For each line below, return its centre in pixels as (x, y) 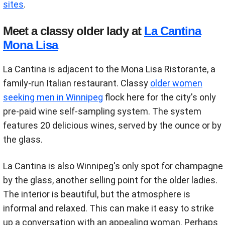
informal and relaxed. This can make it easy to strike (108, 208)
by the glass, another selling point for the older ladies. (110, 180)
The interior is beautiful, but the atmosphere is (97, 194)
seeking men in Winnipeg (53, 97)
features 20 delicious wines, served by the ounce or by (112, 125)
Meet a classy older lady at (74, 31)
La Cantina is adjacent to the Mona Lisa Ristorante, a (109, 69)
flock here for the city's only (159, 97)
